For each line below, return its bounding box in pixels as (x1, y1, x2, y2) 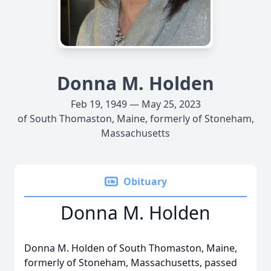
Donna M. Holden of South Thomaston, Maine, (24, 241, 237, 255)
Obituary (123, 175, 167, 188)
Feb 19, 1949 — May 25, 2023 (70, 97, 201, 111)
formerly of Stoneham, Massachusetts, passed (24, 256, 237, 269)
